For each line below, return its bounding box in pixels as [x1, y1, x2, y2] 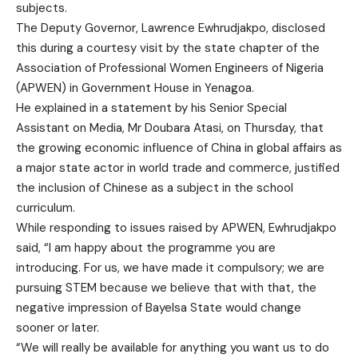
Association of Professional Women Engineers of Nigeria [16, 60, 324, 77]
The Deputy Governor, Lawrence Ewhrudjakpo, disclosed [16, 20, 325, 37]
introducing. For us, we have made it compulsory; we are [16, 260, 324, 276]
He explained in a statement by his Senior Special [16, 100, 287, 117]
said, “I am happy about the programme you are [16, 240, 276, 257]
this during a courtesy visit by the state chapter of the [16, 40, 320, 57]
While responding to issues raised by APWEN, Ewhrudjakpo [16, 220, 336, 237]
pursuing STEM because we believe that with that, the [16, 280, 316, 296]
